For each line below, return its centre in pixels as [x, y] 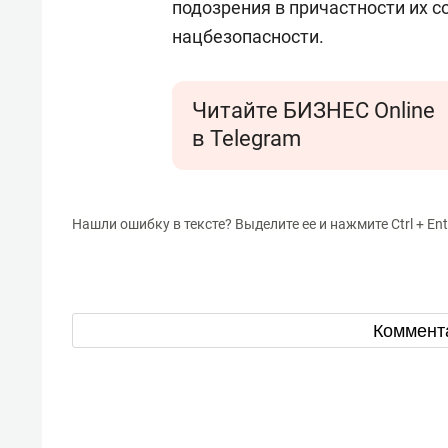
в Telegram [246, 138]
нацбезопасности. [248, 36]
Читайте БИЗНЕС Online [313, 110]
